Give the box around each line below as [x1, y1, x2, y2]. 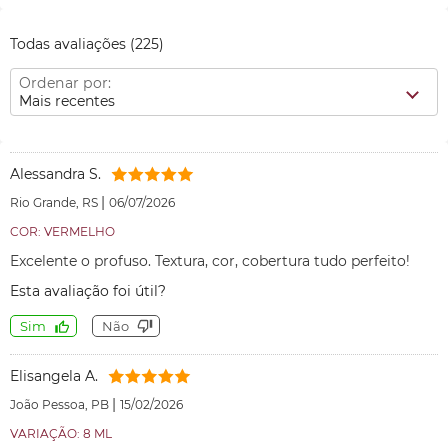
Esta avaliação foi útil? [10, 282, 166, 300]
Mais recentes [19, 92, 115, 110]
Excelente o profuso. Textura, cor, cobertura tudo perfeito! [10, 252, 410, 270]
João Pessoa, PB [10, 397, 112, 412]
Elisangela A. [10, 367, 98, 385]
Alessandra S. [10, 165, 101, 183]
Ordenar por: [19, 74, 111, 92]
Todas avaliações [10, 35, 130, 53]
